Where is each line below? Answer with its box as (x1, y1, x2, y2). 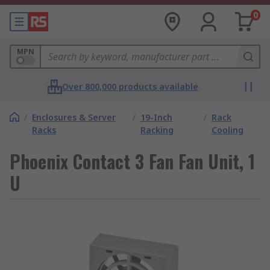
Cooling (211, 124, 243, 136)
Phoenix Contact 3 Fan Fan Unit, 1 (10, 148, 255, 175)
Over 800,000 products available (62, 81, 198, 92)
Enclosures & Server (32, 111, 116, 123)
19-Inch (140, 111, 172, 123)
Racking (140, 124, 174, 136)
